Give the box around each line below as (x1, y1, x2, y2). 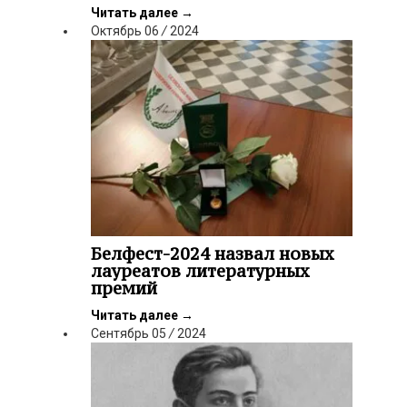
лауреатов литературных (91, 260, 310, 283)
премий (91, 277, 157, 300)
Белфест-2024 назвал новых (91, 243, 334, 265)
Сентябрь (91, 326, 149, 342)
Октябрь (91, 24, 142, 39)
